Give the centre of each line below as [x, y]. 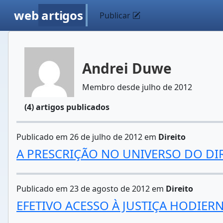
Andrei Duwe [127, 68]
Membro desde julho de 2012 [137, 87]
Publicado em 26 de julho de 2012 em [87, 137]
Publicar [116, 15]
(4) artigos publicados [67, 107]
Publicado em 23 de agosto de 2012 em [91, 189]
